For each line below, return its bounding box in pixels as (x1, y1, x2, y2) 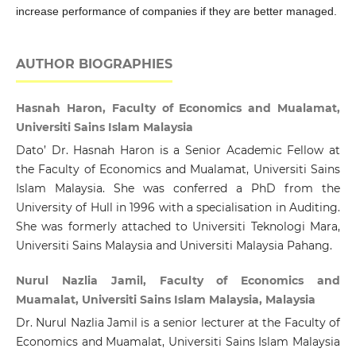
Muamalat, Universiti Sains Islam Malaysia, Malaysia (15, 292, 315, 308)
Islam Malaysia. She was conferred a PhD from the (15, 181, 341, 196)
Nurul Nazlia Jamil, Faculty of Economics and (15, 273, 341, 288)
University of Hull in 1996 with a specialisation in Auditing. (15, 200, 341, 215)
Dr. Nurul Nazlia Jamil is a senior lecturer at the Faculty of (15, 315, 341, 331)
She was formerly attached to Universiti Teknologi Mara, (15, 219, 341, 234)
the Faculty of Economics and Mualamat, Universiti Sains (15, 162, 341, 177)
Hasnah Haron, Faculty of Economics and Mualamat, (15, 101, 341, 116)
